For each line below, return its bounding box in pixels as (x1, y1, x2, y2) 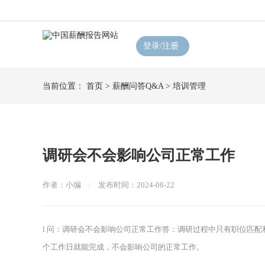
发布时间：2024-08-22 (98, 180, 174, 189)
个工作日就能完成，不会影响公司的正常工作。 (43, 243, 204, 251)
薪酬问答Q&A (112, 82, 163, 91)
